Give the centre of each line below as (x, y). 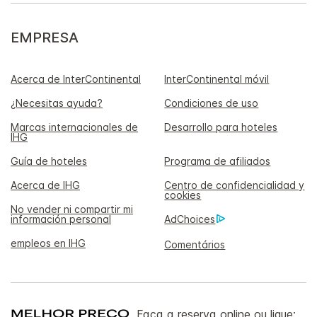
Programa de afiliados (218, 161)
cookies (183, 195)
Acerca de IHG (45, 185)
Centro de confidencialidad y (235, 185)
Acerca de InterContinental (76, 79)
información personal (61, 219)
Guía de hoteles (49, 161)
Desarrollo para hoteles (221, 127)
